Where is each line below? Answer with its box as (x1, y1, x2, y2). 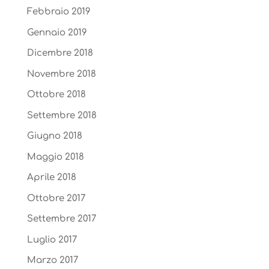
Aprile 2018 (26, 172, 76, 183)
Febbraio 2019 (26, 7, 91, 17)
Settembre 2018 (26, 110, 97, 121)
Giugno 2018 (26, 131, 82, 142)
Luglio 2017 (26, 234, 77, 245)
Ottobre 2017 (26, 193, 85, 204)
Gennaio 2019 (26, 27, 87, 38)
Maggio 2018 (26, 151, 84, 162)
